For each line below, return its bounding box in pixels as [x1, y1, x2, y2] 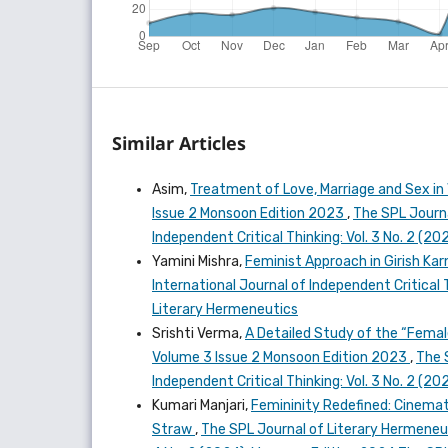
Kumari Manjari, [152, 396, 251, 414]
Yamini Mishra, [152, 252, 245, 270]
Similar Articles [112, 130, 246, 155]
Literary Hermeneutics [152, 300, 298, 318]
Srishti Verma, [152, 324, 245, 342]
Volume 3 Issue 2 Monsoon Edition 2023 [152, 348, 410, 366]
